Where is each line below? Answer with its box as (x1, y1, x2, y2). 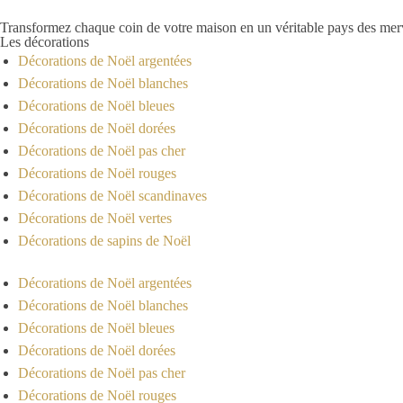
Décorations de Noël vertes (18, 210, 172, 226)
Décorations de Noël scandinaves (18, 187, 207, 203)
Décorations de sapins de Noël (18, 232, 191, 248)
